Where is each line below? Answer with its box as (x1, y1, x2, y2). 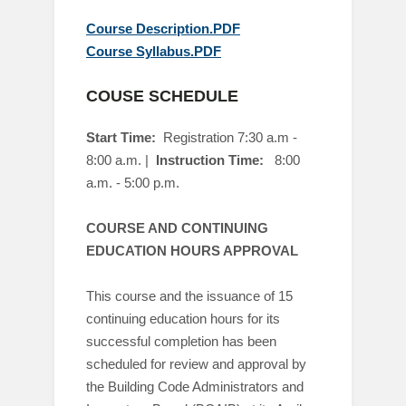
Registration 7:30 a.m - (163, 130, 297, 145)
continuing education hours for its (86, 311, 280, 326)
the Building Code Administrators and (86, 379, 304, 394)
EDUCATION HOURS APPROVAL (86, 243, 298, 258)
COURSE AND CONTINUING (86, 220, 268, 236)
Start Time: (86, 130, 156, 145)
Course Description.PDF (86, 21, 240, 36)
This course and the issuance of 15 (86, 288, 293, 304)
